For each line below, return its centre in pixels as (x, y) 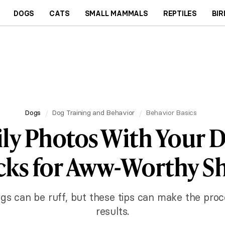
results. (113, 211)
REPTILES (180, 13)
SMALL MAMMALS (116, 13)
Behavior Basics (171, 112)
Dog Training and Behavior (93, 112)
